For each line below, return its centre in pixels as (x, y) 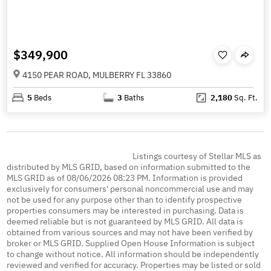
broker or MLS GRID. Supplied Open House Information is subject (131, 243)
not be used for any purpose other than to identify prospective (125, 199)
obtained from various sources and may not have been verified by (130, 232)
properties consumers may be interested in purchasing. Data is (126, 210)
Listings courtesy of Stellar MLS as (197, 156)
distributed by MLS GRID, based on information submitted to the (129, 167)
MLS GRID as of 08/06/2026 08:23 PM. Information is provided (125, 178)
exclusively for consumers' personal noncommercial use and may (130, 188)
